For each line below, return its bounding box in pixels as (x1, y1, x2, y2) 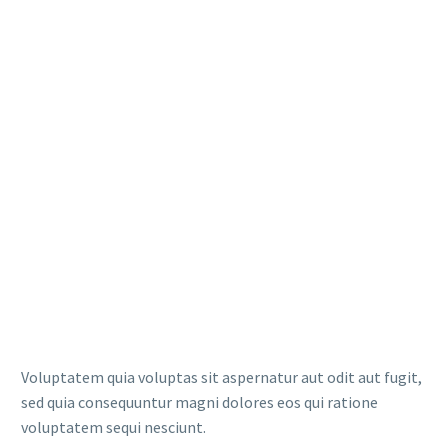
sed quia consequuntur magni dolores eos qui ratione (21, 391, 378, 412)
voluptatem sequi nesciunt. (21, 416, 206, 437)
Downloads (181, 40, 267, 64)
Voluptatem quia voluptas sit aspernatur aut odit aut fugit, (21, 366, 422, 387)
